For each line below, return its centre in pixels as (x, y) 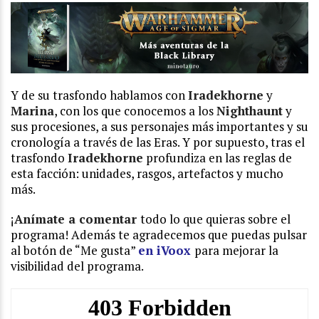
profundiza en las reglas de (218, 158)
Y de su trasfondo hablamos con (99, 95)
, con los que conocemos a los (135, 111)
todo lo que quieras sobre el (215, 219)
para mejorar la (236, 251)
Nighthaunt (250, 111)
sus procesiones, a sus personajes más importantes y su (159, 127)
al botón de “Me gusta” (74, 251)
